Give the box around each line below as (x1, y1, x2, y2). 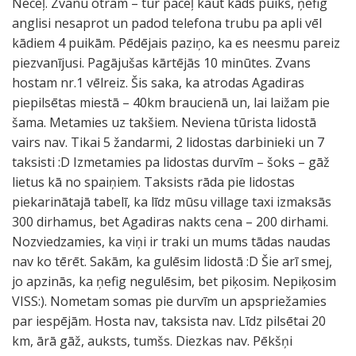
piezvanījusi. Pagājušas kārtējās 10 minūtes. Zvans (12, 54, 311, 72)
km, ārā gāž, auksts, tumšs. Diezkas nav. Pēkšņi (12, 332, 292, 350)
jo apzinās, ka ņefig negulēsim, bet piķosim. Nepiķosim (12, 273, 336, 290)
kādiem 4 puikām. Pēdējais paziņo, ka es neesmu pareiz (12, 34, 340, 52)
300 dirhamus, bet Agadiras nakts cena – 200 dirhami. (12, 213, 328, 230)
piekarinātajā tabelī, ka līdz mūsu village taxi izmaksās (12, 193, 331, 211)
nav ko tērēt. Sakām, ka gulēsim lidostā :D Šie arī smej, (12, 253, 332, 270)
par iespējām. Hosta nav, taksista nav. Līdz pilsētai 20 (12, 312, 326, 330)
